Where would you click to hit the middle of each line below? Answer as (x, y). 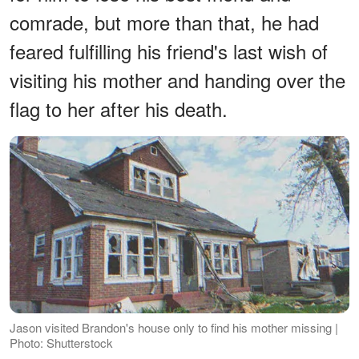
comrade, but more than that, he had (164, 22)
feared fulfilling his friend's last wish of (169, 50)
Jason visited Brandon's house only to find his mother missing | (174, 328)
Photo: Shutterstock (61, 343)
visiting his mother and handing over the (177, 79)
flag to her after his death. (119, 108)
